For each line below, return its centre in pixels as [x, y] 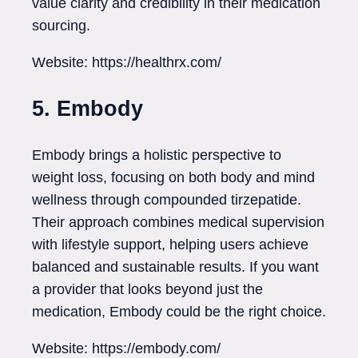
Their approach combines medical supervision [178, 223]
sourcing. [61, 26]
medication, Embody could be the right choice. [179, 312]
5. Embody [88, 108]
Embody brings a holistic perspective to [157, 155]
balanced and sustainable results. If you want [175, 267]
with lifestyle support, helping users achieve [170, 245]
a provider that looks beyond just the [147, 290]
